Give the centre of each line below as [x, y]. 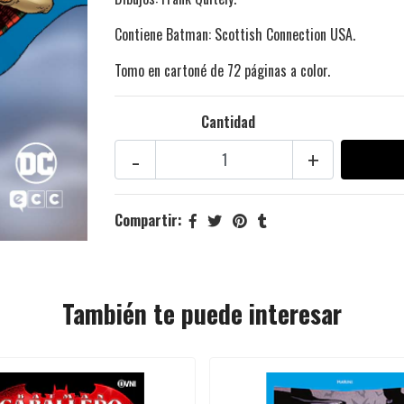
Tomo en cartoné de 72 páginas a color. [222, 71]
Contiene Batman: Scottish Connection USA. [235, 35]
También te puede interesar [202, 313]
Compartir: [148, 220]
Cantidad [228, 122]
